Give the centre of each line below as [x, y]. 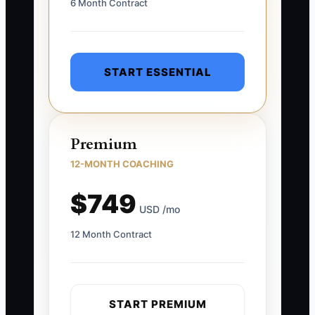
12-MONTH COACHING [122, 164]
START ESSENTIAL [157, 72]
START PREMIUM [157, 304]
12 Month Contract [111, 234]
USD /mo [158, 210]
